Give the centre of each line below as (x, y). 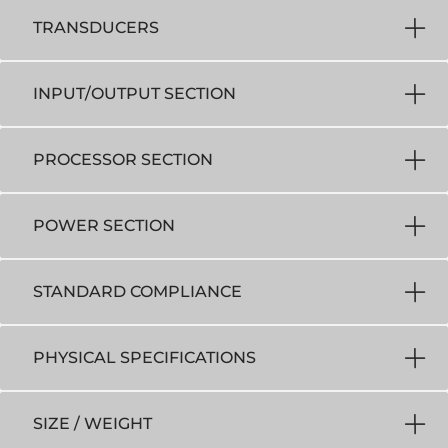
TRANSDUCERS (96, 27)
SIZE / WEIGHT (92, 423)
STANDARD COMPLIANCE (137, 291)
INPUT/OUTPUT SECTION (134, 93)
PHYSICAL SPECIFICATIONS (144, 357)
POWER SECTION (104, 225)
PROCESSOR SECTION (123, 159)
